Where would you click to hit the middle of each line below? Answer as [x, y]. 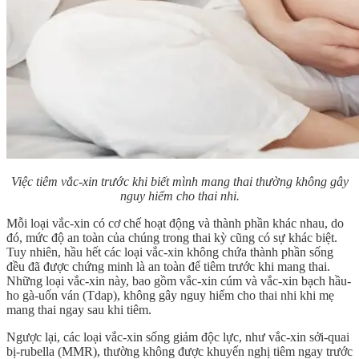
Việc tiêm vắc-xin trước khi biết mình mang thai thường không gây [179, 182]
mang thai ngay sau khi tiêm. [79, 310]
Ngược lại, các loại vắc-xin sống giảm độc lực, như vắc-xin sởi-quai [178, 337]
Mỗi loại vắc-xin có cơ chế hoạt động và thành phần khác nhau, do [175, 224]
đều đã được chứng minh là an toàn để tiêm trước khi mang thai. [168, 267]
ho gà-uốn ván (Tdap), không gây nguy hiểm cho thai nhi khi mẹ [170, 296]
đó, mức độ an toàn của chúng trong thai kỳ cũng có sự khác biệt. [172, 238]
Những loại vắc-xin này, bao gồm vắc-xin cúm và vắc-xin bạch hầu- [179, 281]
